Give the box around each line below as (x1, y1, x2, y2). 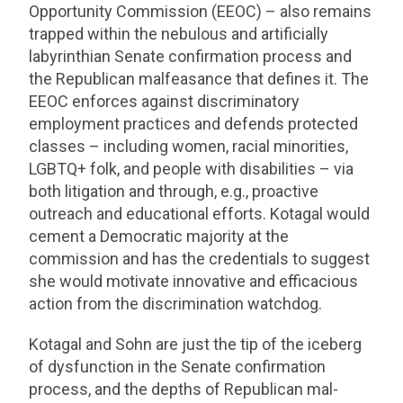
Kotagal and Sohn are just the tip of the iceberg (29, 335, 363, 354)
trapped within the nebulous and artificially (29, 24, 329, 43)
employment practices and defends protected (29, 114, 359, 133)
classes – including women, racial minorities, (29, 137, 349, 156)
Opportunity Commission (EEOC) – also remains (29, 2, 372, 21)
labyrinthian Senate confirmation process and (29, 47, 353, 66)
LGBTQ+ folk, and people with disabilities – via (29, 159, 354, 178)
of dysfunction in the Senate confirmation (29, 357, 327, 376)
